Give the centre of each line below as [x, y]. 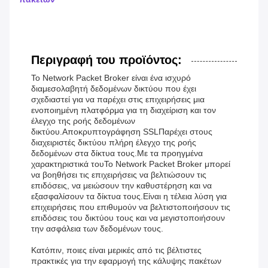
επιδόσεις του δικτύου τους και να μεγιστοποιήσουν [128, 218]
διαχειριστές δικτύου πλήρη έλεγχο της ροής [114, 143]
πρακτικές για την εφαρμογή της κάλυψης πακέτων [126, 261]
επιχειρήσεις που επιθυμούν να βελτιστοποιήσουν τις [131, 207]
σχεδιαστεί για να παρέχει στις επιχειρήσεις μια [118, 100]
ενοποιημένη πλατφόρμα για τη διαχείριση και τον [124, 110]
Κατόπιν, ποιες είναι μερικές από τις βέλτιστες [116, 250]
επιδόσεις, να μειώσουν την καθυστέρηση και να [121, 186]
